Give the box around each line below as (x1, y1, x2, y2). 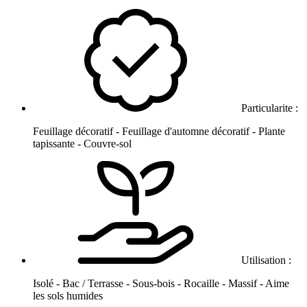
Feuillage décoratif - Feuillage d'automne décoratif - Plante (33, 125, 285, 138)
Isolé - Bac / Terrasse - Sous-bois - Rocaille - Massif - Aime (33, 278, 289, 290)
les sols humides (33, 290, 103, 302)
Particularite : (238, 102, 301, 114)
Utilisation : (238, 254, 294, 267)
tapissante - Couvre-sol (33, 138, 132, 150)
